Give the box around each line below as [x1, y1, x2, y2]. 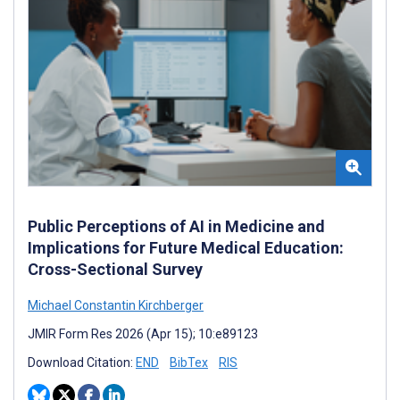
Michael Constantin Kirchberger [28, 298, 204, 313]
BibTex [170, 355, 208, 371]
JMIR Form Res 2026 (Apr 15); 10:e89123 [28, 327, 258, 342]
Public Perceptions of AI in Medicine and [28, 217, 325, 237]
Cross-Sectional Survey [28, 260, 203, 279]
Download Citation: [28, 355, 136, 371]
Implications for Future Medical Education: [28, 238, 344, 258]
